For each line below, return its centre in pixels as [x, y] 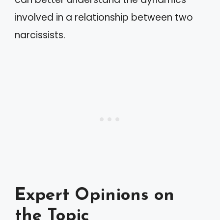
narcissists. [40, 35]
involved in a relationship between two [104, 17]
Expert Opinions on [95, 196]
